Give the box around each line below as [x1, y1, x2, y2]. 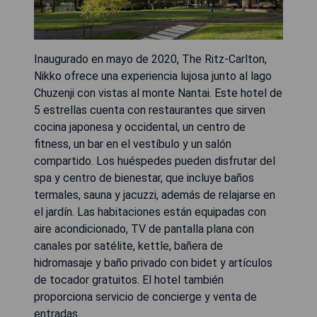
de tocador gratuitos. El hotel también [34, 272, 224, 287]
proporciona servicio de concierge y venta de [34, 289, 257, 304]
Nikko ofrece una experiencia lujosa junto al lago [34, 69, 272, 83]
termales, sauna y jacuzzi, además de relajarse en [34, 188, 275, 202]
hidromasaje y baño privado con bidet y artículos [34, 255, 272, 270]
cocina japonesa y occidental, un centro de [34, 120, 246, 134]
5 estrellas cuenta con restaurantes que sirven [34, 103, 265, 117]
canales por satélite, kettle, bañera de [34, 238, 223, 253]
